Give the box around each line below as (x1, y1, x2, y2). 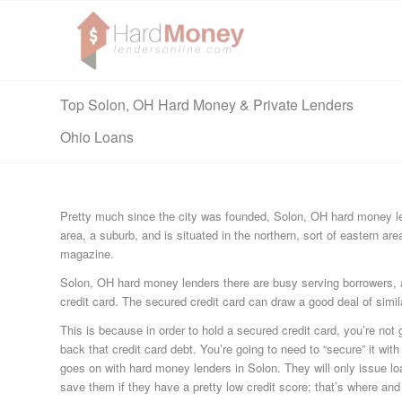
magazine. (60, 245, 114, 263)
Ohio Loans (60, 127, 134, 147)
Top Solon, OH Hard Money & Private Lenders (60, 94, 354, 115)
